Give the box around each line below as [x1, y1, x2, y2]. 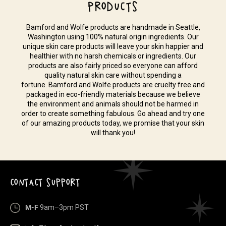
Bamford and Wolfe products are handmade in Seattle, [26, 23, 200, 31]
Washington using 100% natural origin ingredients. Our [27, 33, 199, 41]
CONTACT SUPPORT [10, 177, 80, 188]
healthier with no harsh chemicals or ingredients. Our [30, 52, 196, 60]
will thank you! [91, 129, 135, 137]
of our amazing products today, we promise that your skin [22, 119, 204, 127]
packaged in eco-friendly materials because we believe [26, 90, 200, 98]
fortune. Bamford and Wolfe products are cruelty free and [21, 81, 205, 89]
